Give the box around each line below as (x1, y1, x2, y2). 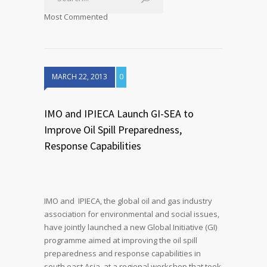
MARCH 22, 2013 (52, 72, 107, 82)
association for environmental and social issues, (44, 209, 219, 219)
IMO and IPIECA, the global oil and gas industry (44, 195, 212, 206)
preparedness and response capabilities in (44, 248, 201, 259)
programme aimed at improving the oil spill (44, 235, 197, 246)
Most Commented (44, 11, 108, 22)
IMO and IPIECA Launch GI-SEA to (44, 107, 194, 120)
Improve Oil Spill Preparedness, (44, 123, 182, 136)
